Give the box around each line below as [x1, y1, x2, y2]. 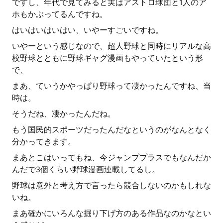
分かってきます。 [12, 137, 76, 146]
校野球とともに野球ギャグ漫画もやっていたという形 [12, 53, 203, 63]
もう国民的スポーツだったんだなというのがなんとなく [12, 125, 211, 134]
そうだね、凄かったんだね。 [12, 109, 115, 118]
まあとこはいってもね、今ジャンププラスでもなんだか [12, 153, 211, 162]
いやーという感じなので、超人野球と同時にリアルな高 [12, 41, 211, 51]
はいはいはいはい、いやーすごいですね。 [12, 25, 163, 35]
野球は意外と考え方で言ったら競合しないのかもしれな [12, 181, 211, 190]
